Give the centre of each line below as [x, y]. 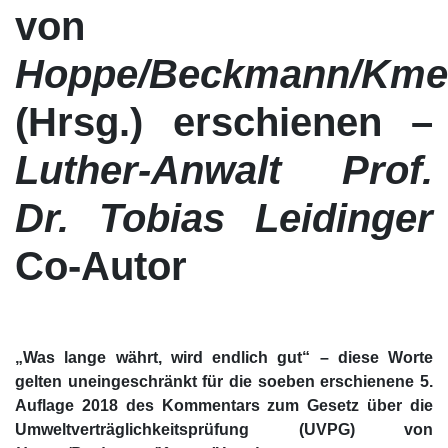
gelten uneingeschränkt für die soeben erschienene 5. [224, 382]
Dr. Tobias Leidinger [224, 218]
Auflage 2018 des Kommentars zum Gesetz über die [224, 406]
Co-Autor [101, 266]
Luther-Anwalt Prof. [224, 170]
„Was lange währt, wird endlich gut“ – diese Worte [224, 358]
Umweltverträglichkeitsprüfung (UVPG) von [224, 430]
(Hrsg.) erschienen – [224, 122]
